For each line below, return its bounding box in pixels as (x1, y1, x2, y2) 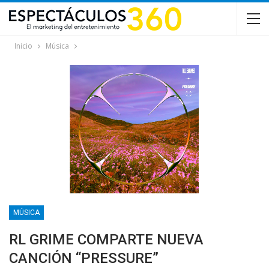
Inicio (14, 41, 32, 51)
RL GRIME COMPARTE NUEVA (9, 231, 204, 249)
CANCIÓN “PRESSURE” (9, 250, 159, 267)
